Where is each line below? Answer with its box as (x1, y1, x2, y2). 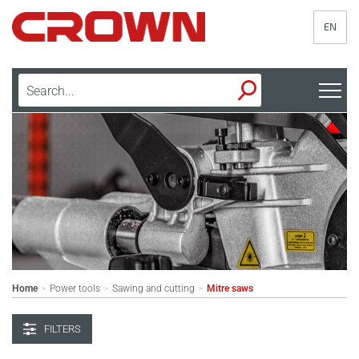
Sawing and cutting (112, 282, 195, 294)
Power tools (50, 282, 100, 294)
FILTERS (44, 322, 81, 335)
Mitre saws (207, 282, 253, 294)
